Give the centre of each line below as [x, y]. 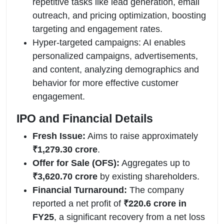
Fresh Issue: [59, 136]
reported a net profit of [78, 203]
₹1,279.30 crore [65, 149]
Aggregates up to [155, 163]
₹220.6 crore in [155, 203]
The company [155, 190]
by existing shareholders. [148, 176]
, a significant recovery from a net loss [129, 217]
